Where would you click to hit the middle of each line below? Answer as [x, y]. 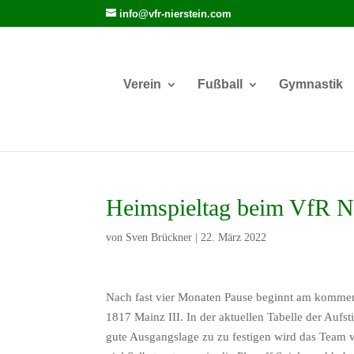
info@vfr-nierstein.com [176, 13]
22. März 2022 [234, 237]
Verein [142, 84]
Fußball [220, 84]
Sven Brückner [159, 237]
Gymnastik [311, 84]
